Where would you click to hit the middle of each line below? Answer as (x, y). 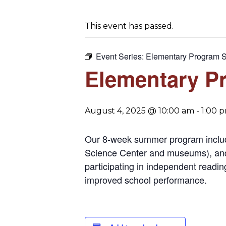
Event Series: (121, 56)
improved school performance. (146, 180)
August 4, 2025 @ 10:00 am (139, 111)
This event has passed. (129, 26)
